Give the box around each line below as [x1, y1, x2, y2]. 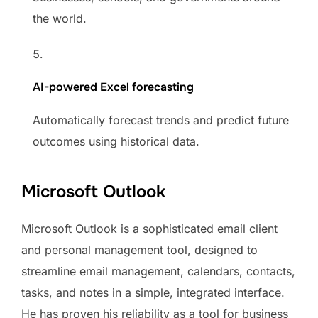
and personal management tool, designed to [21, 242, 258, 257]
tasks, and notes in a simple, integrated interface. [21, 285, 285, 300]
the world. [33, 11, 87, 26]
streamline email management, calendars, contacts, [21, 263, 295, 278]
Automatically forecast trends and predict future [33, 112, 289, 127]
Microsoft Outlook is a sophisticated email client [21, 221, 278, 236]
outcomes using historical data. [33, 133, 199, 148]
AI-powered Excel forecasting [33, 79, 194, 94]
